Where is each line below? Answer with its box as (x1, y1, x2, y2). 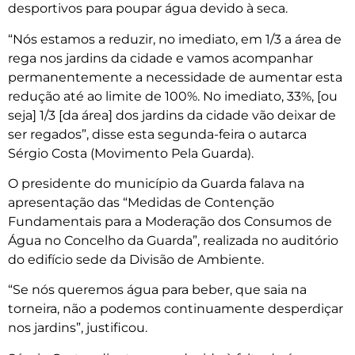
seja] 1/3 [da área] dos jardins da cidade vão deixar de (8, 107, 336, 123)
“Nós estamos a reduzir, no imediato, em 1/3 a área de (8, 31, 342, 47)
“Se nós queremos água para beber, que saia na (8, 282, 307, 298)
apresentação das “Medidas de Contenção (8, 195, 274, 211)
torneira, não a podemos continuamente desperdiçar (8, 301, 343, 317)
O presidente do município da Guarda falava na (8, 176, 304, 192)
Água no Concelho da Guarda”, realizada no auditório (8, 233, 338, 249)
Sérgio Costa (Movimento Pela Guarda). (8, 145, 254, 161)
